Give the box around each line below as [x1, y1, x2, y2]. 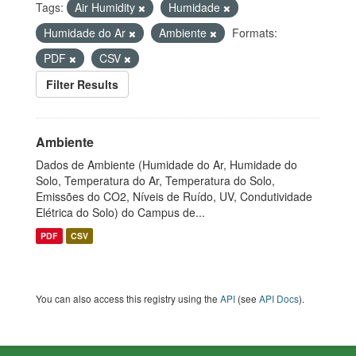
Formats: [232, 25, 277, 41]
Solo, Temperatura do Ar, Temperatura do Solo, [36, 172, 275, 188]
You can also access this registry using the [36, 292, 220, 305]
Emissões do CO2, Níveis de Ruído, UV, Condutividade [36, 188, 312, 204]
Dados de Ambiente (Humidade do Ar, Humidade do [36, 157, 297, 172]
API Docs [259, 292, 299, 305]
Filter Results [46, 76, 118, 92]
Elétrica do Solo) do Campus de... [36, 204, 205, 220]
